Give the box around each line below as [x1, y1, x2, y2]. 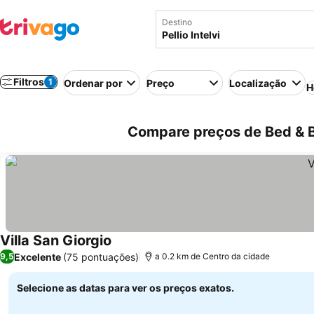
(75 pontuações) [63, 250, 139, 263]
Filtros [13, 76, 44, 88]
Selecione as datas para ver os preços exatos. [17, 282, 234, 294]
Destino [162, 17, 192, 27]
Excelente [14, 250, 61, 263]
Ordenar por [64, 76, 123, 89]
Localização [229, 76, 287, 89]
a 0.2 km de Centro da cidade [155, 251, 270, 261]
